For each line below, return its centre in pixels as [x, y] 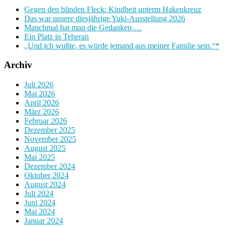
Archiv [18, 65]
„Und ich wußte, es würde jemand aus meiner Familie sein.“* [122, 45]
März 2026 [42, 111]
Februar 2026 [46, 121]
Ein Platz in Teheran [56, 36]
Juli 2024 [39, 193]
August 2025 [45, 148]
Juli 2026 [39, 84]
